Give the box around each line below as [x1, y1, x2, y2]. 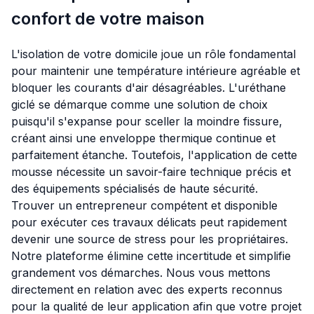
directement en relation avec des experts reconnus [11, 282, 282, 297]
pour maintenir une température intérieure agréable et [11, 64, 300, 78]
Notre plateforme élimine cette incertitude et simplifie [11, 249, 291, 264]
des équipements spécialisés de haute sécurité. [11, 182, 258, 196]
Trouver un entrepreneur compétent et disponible [11, 198, 278, 213]
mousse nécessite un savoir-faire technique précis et [11, 165, 291, 179]
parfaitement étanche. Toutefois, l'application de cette [11, 148, 297, 163]
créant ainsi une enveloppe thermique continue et [11, 131, 275, 146]
